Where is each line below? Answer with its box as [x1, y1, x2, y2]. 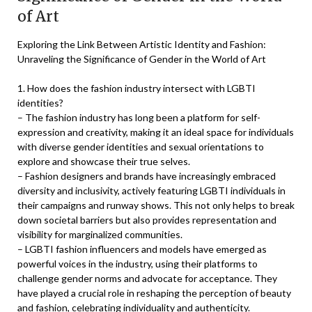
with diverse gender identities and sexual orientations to [17, 141, 264, 153]
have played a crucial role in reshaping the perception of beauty [17, 287, 291, 299]
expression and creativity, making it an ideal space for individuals [17, 126, 294, 138]
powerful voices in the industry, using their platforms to [17, 258, 258, 270]
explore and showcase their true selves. [17, 155, 190, 167]
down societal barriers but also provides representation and [17, 214, 276, 226]
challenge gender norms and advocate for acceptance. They [17, 272, 277, 284]
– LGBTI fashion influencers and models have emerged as [17, 243, 267, 255]
